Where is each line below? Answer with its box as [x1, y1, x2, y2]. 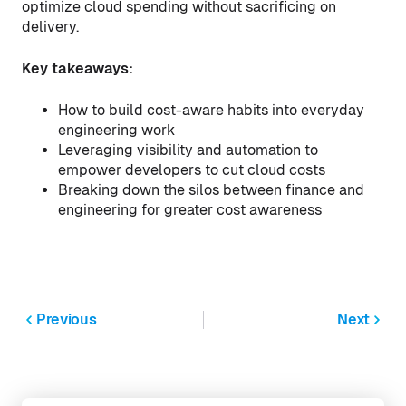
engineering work [58, 121, 175, 139]
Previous [36, 311, 97, 328]
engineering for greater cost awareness [58, 201, 322, 218]
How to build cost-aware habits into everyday [58, 101, 364, 119]
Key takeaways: [22, 60, 133, 77]
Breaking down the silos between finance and [58, 181, 364, 198]
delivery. [22, 18, 79, 35]
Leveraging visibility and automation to [58, 141, 318, 159]
